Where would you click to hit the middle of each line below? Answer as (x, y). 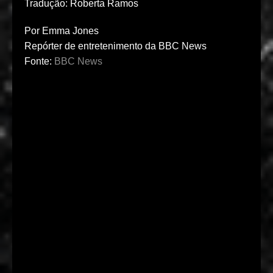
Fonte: (39, 62)
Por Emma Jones (62, 31)
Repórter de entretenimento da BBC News (115, 46)
